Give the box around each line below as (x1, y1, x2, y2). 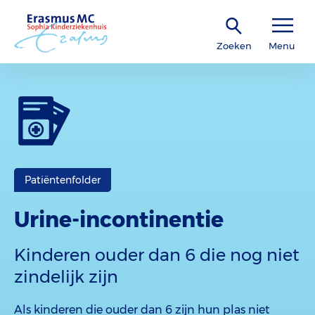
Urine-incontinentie (14, 207, 224, 233)
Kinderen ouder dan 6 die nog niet (14, 245, 300, 265)
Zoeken (217, 40, 252, 51)
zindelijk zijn (14, 266, 118, 287)
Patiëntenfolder (25, 174, 101, 186)
